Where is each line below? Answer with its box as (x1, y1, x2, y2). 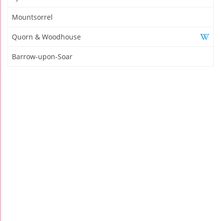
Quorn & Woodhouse (12, 32, 81, 41)
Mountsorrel (12, 12, 53, 22)
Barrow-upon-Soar (12, 51, 73, 61)
